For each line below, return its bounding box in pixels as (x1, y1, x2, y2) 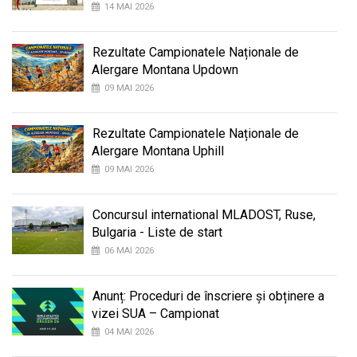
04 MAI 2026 (104, 326, 154, 337)
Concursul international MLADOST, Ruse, (92, 206, 316, 222)
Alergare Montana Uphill (92, 143, 224, 159)
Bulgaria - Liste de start (92, 224, 222, 240)
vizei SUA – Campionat (92, 305, 219, 321)
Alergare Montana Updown (92, 61, 238, 77)
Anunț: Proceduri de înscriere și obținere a (92, 288, 324, 304)
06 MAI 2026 (104, 245, 154, 256)
